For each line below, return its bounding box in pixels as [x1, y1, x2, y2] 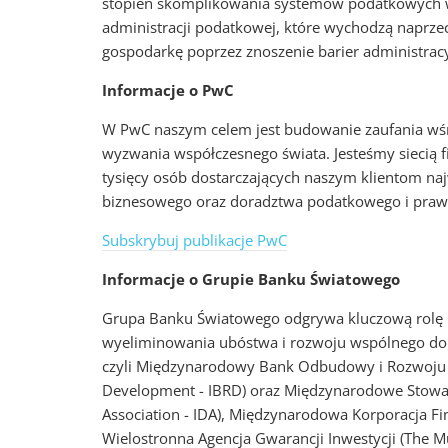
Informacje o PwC [102, 80, 234, 101]
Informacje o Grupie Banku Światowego [102, 269, 400, 290]
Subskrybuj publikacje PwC [102, 230, 287, 251]
